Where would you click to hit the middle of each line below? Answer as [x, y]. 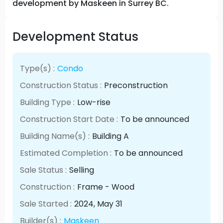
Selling [82, 170]
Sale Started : [46, 204]
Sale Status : [44, 170]
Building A [111, 136]
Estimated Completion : [66, 153]
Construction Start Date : [69, 119]
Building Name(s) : [55, 136]
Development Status [75, 36]
